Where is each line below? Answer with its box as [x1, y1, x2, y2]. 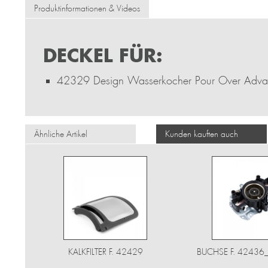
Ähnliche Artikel [34, 129, 87, 139]
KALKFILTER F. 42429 [68, 246, 143, 257]
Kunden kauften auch [165, 129, 238, 139]
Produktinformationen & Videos [34, 3, 140, 14]
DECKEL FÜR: [43, 43, 163, 67]
